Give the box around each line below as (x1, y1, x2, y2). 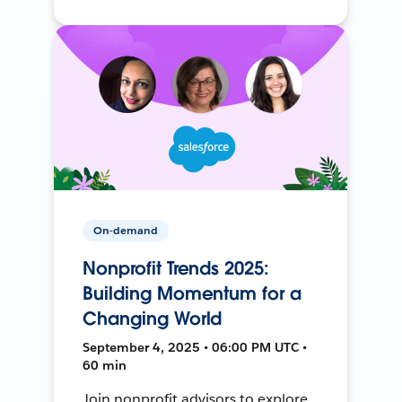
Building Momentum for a (83, 281, 301, 305)
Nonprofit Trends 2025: (83, 256, 269, 280)
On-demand (93, 222, 159, 238)
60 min (83, 356, 127, 373)
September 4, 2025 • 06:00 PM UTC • (83, 338, 308, 355)
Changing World (83, 306, 223, 330)
